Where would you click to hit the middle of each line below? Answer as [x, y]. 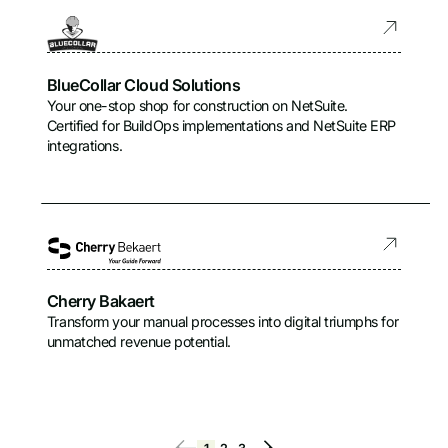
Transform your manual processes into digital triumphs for [222, 322]
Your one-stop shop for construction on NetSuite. [197, 105]
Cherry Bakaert [100, 301]
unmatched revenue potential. [138, 342]
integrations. [84, 145]
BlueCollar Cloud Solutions [143, 84]
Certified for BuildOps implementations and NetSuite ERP [221, 125]
